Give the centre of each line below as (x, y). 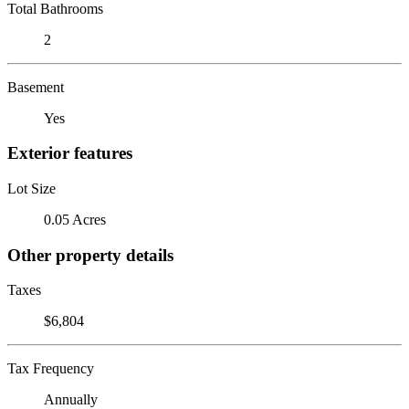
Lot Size (31, 188)
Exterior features (70, 153)
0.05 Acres (75, 219)
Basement (36, 87)
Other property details (90, 255)
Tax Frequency (51, 369)
